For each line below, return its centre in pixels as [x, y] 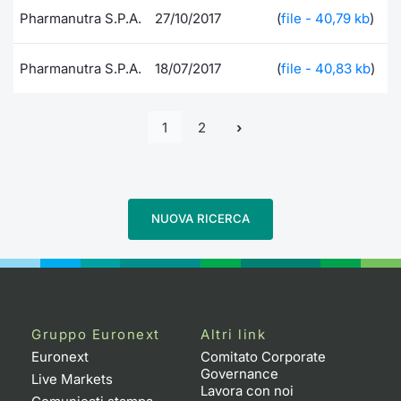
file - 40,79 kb [325, 18]
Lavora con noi [247, 390]
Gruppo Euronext [96, 334]
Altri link [233, 334]
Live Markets [72, 379]
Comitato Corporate [263, 356]
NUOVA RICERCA [200, 218]
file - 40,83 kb [326, 68]
